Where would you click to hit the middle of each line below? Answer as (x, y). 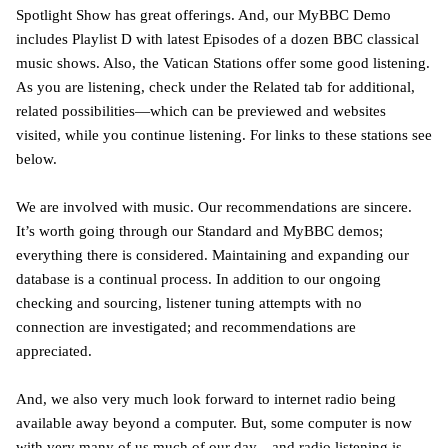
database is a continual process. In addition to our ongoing (198, 278)
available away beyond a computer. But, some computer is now (214, 422)
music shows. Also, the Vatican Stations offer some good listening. (223, 62)
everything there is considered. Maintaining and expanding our (212, 254)
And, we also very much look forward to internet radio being (206, 398)
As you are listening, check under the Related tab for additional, (215, 86)
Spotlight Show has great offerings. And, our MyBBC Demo (203, 14)
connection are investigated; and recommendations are (186, 326)
